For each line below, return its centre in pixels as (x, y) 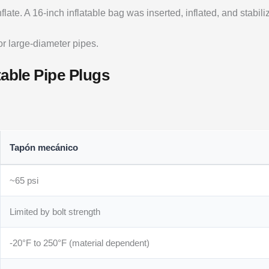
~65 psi (24, 180)
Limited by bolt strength (55, 211)
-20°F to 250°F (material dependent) (80, 243)
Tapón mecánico (44, 147)
